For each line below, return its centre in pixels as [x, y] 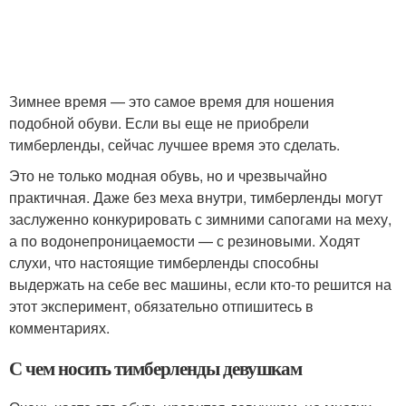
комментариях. [59, 328]
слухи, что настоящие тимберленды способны [164, 262]
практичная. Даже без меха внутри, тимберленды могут [196, 197]
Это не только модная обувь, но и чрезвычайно [168, 175]
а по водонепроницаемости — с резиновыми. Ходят [184, 241]
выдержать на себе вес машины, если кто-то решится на [200, 284]
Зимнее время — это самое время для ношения [172, 101]
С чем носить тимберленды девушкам [156, 368]
